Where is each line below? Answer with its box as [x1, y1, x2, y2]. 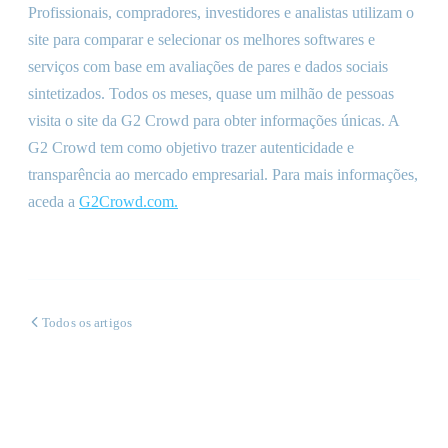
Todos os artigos [42, 314, 133, 330]
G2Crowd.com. [79, 193, 178, 210]
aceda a [28, 193, 79, 210]
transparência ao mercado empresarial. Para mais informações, [28, 166, 418, 183]
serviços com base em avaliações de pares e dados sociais [28, 58, 388, 75]
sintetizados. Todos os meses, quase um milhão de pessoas [28, 85, 394, 102]
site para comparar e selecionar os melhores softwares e [28, 31, 375, 48]
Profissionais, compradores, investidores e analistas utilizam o [28, 4, 414, 21]
